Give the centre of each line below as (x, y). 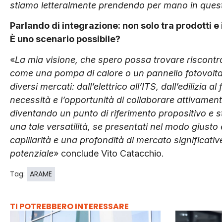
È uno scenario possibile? (65, 39)
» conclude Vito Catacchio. (109, 153)
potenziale (32, 153)
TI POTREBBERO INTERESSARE (69, 207)
